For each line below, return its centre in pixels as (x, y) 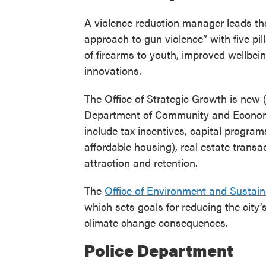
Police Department (159, 250)
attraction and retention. (141, 163)
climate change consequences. (156, 223)
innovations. (113, 71)
